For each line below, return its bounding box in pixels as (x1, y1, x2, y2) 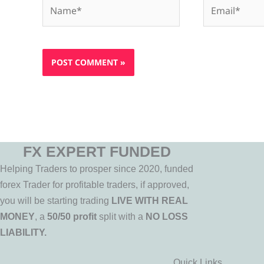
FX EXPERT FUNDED (23, 143, 171, 160)
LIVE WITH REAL (111, 195, 188, 206)
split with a (97, 211, 146, 222)
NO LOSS (146, 211, 188, 222)
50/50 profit (47, 211, 97, 222)
